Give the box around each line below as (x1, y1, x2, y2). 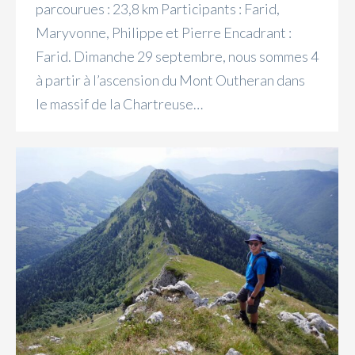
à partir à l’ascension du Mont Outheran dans (36, 71, 305, 90)
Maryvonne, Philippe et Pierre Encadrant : (36, 24, 292, 42)
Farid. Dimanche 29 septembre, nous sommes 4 (36, 48, 319, 66)
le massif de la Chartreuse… (36, 95, 203, 113)
